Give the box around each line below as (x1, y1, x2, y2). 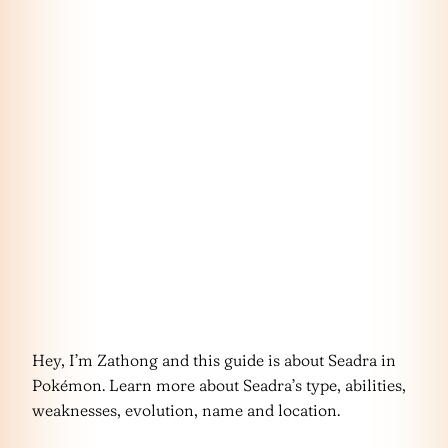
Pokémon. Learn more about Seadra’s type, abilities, (32, 375, 406, 395)
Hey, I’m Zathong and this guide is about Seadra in (32, 350, 396, 370)
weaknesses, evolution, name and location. (32, 400, 340, 420)
